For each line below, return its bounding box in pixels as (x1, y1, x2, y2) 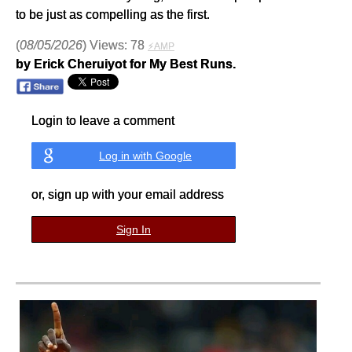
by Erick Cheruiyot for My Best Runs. (16, 57, 236, 71)
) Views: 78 (82, 38, 148, 53)
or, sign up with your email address (31, 187, 224, 202)
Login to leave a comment (31, 113, 174, 128)
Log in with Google (99, 149, 192, 163)
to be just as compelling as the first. (16, 7, 210, 22)
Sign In (116, 223, 151, 236)
